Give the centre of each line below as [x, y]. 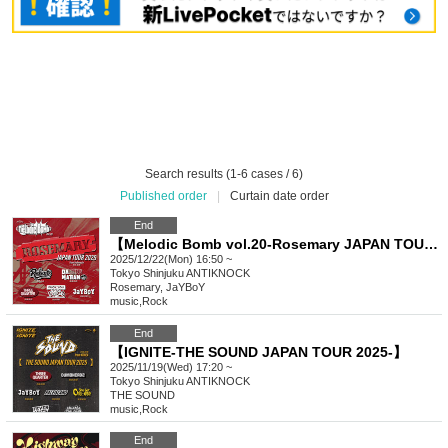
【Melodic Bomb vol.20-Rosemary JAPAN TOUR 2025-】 [431, 244]
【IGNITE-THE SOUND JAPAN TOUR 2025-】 [258, 352]
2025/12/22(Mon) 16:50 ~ [171, 259]
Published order [163, 196]
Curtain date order [279, 196]
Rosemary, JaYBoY [157, 287]
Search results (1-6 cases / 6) [224, 174]
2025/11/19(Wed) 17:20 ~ [171, 367]
